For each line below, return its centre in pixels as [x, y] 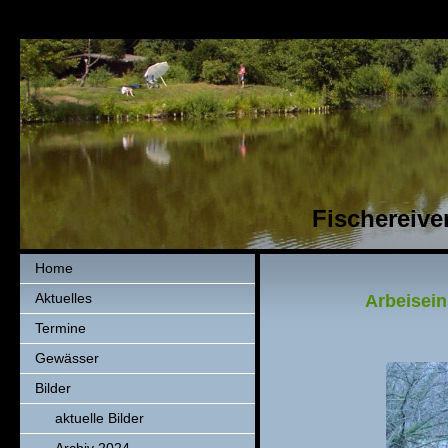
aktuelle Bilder [99, 418]
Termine [60, 328]
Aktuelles [63, 298]
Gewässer [67, 358]
